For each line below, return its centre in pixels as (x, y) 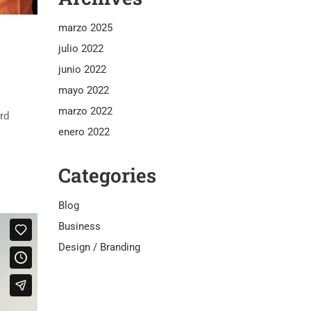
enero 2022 (84, 132)
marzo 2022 (85, 111)
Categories (107, 175)
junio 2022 (82, 69)
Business (79, 226)
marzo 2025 (85, 27)
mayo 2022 (83, 90)
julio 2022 (81, 48)
